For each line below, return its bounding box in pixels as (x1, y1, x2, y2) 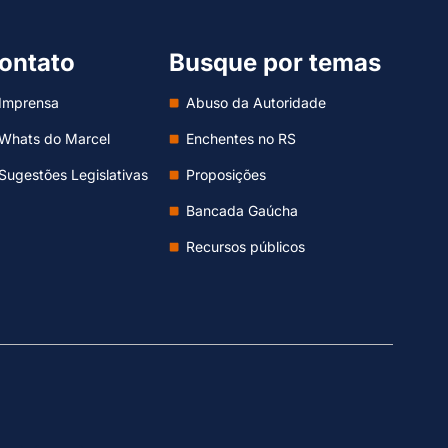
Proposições (186, 166, 267, 183)
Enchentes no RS (186, 130, 297, 147)
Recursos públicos (186, 238, 306, 255)
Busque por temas (168, 48, 381, 77)
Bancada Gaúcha (186, 202, 299, 219)
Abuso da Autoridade (186, 94, 327, 111)
